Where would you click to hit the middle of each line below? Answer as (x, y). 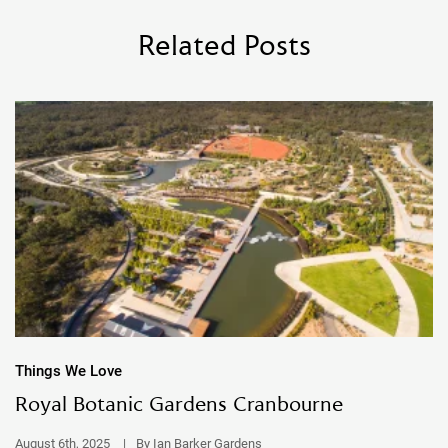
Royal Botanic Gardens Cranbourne (179, 405)
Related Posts (224, 48)
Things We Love (68, 370)
